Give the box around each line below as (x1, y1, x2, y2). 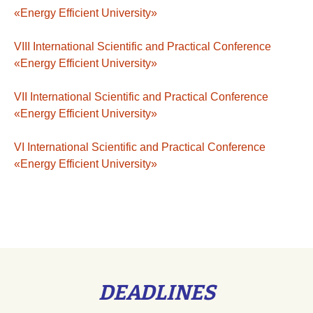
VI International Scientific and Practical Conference (14, 141, 265, 153)
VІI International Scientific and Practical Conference (14, 91, 268, 103)
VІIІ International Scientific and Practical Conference (14, 41, 271, 52)
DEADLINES (98, 280, 215, 305)
